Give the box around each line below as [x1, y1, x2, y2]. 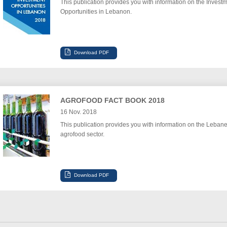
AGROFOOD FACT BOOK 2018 [60, 96, 165, 104]
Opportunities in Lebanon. [60, 8, 132, 15]
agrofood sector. [60, 131, 104, 138]
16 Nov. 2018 [60, 108, 97, 116]
